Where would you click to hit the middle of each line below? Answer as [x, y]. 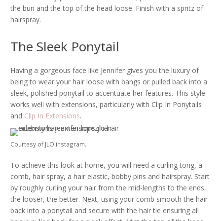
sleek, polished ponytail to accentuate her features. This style [108, 93]
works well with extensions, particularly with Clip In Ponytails [106, 104]
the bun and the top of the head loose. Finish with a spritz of [107, 8]
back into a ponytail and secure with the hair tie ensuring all [105, 210]
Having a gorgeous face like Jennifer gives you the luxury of [105, 70]
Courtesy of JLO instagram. [48, 144]
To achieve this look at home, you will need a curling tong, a [106, 165]
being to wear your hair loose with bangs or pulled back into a [109, 82]
